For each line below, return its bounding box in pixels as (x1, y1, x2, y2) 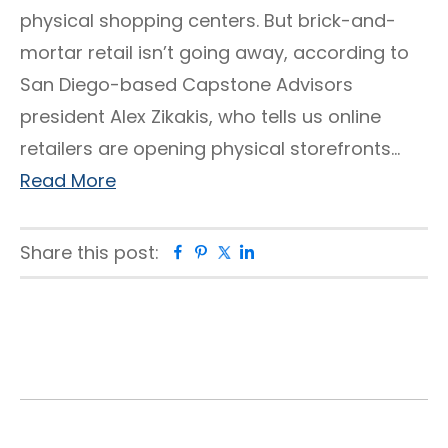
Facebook (186, 240, 274, 266)
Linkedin (255, 240, 324, 266)
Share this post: (20, 240, 159, 265)
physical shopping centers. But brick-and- (20, 8, 396, 33)
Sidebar (19, 362, 119, 402)
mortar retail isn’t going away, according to (20, 40, 409, 65)
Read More (20, 168, 116, 193)
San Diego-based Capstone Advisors (20, 72, 353, 97)
